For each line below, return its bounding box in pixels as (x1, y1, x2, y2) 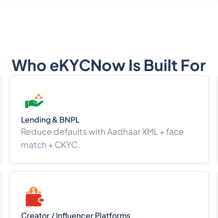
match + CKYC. (21, 139, 80, 150)
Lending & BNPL (21, 115, 80, 125)
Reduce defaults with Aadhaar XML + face (21, 126, 184, 137)
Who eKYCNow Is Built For (12, 55, 206, 75)
